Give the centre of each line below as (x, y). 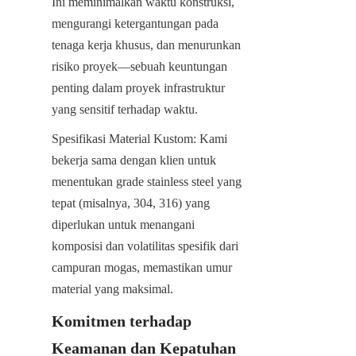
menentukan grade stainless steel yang (147, 181)
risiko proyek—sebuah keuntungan (139, 66)
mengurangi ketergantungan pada (135, 23)
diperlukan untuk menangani (123, 224)
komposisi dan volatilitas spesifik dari (145, 246)
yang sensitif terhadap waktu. (125, 109)
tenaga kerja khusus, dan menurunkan (146, 44)
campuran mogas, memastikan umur (142, 267)
